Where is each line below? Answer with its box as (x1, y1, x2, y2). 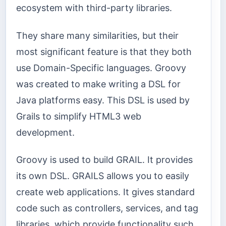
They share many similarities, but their (16, 30, 179, 41)
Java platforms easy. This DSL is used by (16, 94, 190, 105)
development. (16, 127, 75, 138)
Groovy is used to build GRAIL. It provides (16, 154, 193, 165)
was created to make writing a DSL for (16, 78, 181, 89)
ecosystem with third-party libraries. (16, 3, 172, 14)
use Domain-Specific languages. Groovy (16, 62, 186, 73)
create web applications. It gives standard (16, 187, 195, 198)
